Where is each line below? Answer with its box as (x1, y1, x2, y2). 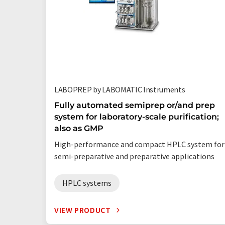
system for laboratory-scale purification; (54, 112, 219, 122)
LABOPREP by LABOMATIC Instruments (54, 84, 185, 94)
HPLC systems (62, 178, 111, 188)
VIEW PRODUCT (54, 205, 111, 215)
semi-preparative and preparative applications (54, 151, 214, 161)
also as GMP (54, 124, 103, 133)
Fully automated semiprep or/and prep (54, 100, 215, 110)
